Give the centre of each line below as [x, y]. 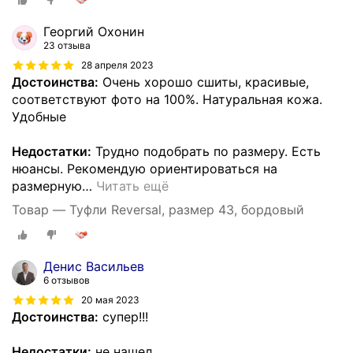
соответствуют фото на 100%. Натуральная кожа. [167, 100]
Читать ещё [132, 186]
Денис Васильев [94, 266]
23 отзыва [67, 46]
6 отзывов [67, 280]
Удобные [39, 117]
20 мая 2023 [110, 299]
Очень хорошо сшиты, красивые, [204, 82]
